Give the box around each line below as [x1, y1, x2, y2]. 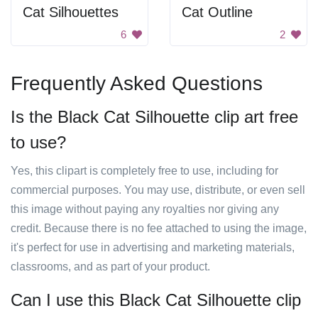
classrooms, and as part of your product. [11, 261, 210, 273]
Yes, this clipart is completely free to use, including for [11, 165, 278, 177]
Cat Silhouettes [23, 4, 119, 20]
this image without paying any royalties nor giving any [11, 203, 279, 215]
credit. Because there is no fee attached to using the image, [11, 222, 307, 234]
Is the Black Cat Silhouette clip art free [11, 107, 298, 126]
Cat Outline [182, 4, 253, 20]
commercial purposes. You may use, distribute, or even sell [11, 184, 305, 196]
